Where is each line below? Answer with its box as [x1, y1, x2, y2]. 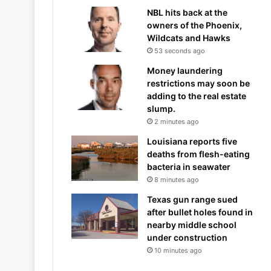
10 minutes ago [154, 246, 202, 255]
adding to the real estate [147, 90, 246, 101]
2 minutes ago [154, 117, 199, 126]
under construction [147, 232, 227, 243]
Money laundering [147, 65, 223, 76]
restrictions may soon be [147, 77, 250, 88]
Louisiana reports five [147, 135, 237, 146]
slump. [147, 103, 175, 114]
